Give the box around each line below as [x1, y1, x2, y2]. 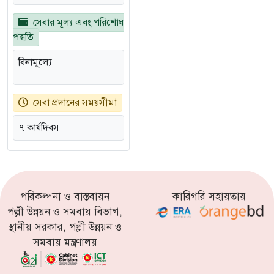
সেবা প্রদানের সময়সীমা [33, 97, 117, 109]
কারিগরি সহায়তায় [172, 190, 246, 203]
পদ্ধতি [13, 31, 34, 43]
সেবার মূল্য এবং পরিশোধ [33, 17, 124, 29]
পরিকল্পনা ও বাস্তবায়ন [20, 190, 109, 203]
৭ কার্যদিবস [18, 122, 59, 134]
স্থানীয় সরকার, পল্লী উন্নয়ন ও [8, 221, 122, 234]
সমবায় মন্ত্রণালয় [32, 236, 97, 249]
